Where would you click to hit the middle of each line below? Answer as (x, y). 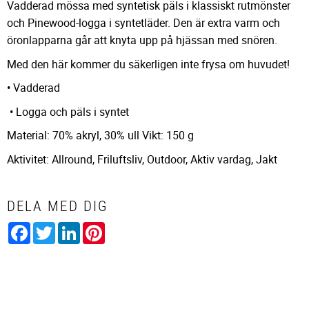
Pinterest (126, 228)
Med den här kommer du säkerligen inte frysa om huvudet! (148, 64)
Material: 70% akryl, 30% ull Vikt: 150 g (102, 136)
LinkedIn (101, 228)
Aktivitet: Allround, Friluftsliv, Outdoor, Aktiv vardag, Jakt (142, 159)
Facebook (54, 228)
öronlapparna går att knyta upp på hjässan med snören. (143, 40)
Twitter (72, 228)
